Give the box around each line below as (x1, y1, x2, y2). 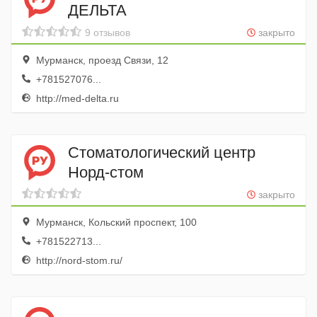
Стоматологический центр (68, 143, 255, 161)
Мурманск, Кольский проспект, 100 (33, 217, 197, 228)
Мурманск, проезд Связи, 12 (33, 54, 168, 66)
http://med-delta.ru (33, 93, 119, 104)
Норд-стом (68, 163, 144, 181)
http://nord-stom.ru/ (33, 255, 122, 266)
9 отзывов (85, 27, 130, 38)
